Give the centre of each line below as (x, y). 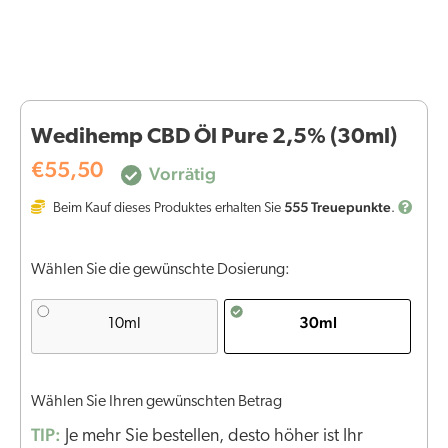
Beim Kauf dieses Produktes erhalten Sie (167, 209)
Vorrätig (180, 174)
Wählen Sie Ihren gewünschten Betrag (156, 402)
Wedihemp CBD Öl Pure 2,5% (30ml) (214, 138)
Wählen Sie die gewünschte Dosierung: (160, 270)
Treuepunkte (349, 207)
